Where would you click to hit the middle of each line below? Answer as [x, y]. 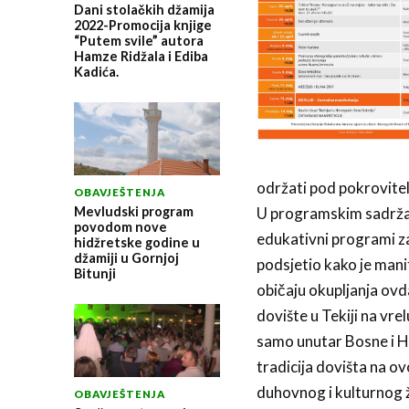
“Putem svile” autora [138, 40]
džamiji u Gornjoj [126, 257]
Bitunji [94, 273]
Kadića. [96, 71]
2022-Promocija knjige [142, 25]
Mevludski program [133, 211]
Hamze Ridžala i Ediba [141, 56]
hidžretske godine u [136, 242]
